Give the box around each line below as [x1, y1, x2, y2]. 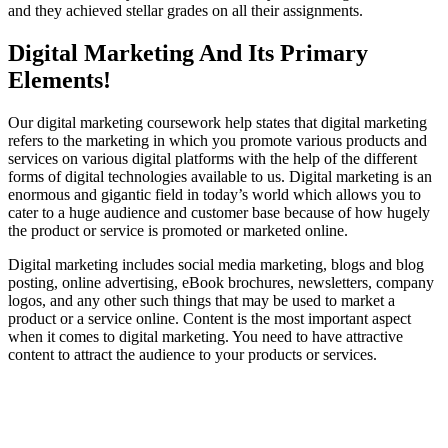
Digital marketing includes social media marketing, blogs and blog [8, 256, 424, 274]
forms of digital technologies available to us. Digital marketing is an [8, 168, 432, 186]
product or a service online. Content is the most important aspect [8, 310, 411, 328]
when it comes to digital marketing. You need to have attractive [8, 328, 403, 346]
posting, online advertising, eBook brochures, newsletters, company [8, 274, 434, 292]
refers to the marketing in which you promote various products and [8, 132, 427, 150]
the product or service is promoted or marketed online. [8, 222, 348, 240]
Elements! [8, 67, 111, 94]
